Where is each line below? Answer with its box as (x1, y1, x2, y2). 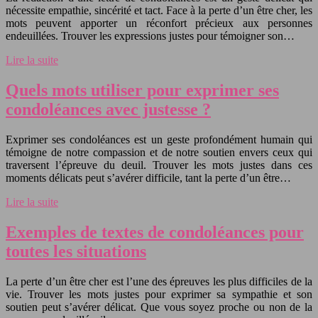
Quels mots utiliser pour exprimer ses (6, 81, 279, 100)
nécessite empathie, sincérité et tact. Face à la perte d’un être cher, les (6, 4, 312, 17)
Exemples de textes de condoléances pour (6, 223, 304, 242)
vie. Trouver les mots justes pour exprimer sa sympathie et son (6, 288, 312, 301)
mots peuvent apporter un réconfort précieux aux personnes (6, 17, 312, 30)
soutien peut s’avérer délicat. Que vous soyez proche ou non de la (6, 301, 312, 314)
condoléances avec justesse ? (6, 100, 211, 119)
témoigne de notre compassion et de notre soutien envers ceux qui (6, 146, 312, 159)
